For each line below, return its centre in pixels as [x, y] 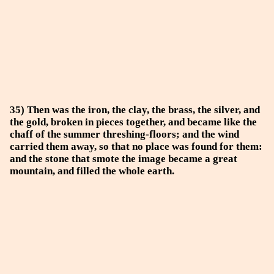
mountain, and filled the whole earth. [92, 171]
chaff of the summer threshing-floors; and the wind [124, 134]
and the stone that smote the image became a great [124, 159]
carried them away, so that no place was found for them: [136, 146]
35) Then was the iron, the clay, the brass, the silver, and [135, 110]
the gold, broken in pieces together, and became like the [133, 122]
